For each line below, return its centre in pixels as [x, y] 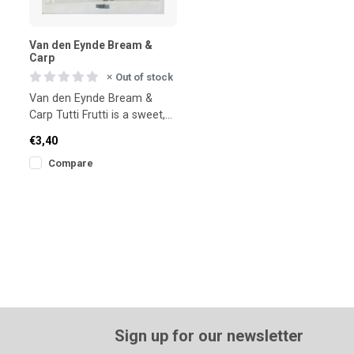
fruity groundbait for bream [100, 131]
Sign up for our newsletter [209, 335]
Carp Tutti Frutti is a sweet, [97, 115]
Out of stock [144, 77]
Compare [71, 163]
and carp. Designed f [82, 148]
